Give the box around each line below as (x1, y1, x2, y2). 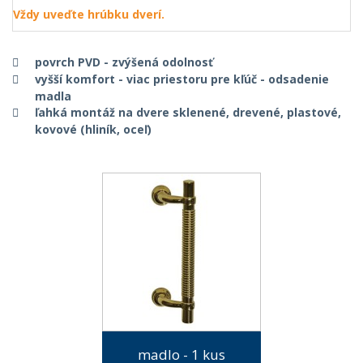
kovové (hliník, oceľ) (35, 122, 152, 137)
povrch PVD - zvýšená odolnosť (35, 54, 213, 70)
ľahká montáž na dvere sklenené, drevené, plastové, (35, 105, 341, 120)
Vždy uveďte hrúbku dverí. (13, 6, 164, 22)
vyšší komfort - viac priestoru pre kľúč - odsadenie (35, 71, 329, 87)
